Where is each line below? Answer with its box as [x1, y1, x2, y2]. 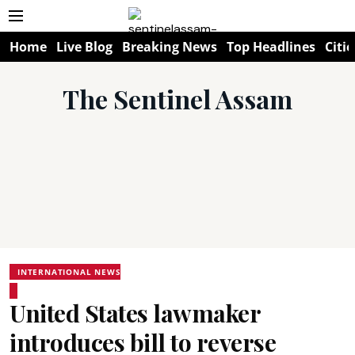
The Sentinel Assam [63, 82, 292, 116]
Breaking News [122, 38, 217, 55]
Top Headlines [227, 38, 315, 55]
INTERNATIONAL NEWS [17, 266, 121, 277]
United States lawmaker [10, 297, 260, 329]
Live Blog [56, 38, 113, 55]
